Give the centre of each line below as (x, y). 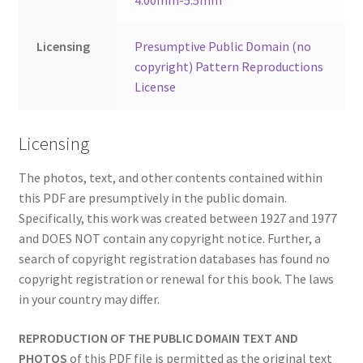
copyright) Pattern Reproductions (229, 67)
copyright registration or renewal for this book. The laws (176, 279)
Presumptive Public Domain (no (223, 47)
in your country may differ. (89, 299)
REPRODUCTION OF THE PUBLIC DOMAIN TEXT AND (158, 337)
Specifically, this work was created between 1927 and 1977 (177, 218)
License (156, 87)
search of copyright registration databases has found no (174, 259)
